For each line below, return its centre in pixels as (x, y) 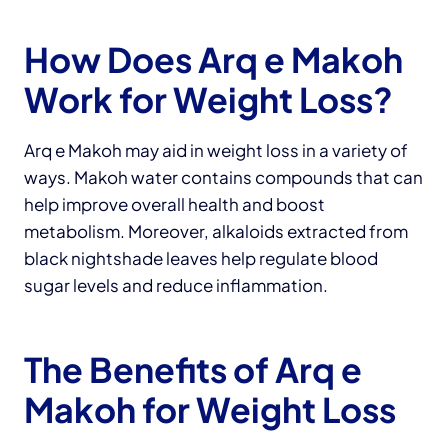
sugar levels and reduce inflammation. (176, 284)
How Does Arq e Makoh (213, 59)
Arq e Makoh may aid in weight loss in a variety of (216, 149)
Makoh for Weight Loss (210, 409)
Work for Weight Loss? (208, 99)
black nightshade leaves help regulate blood (201, 257)
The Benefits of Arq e (193, 369)
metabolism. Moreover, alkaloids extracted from (216, 230)
